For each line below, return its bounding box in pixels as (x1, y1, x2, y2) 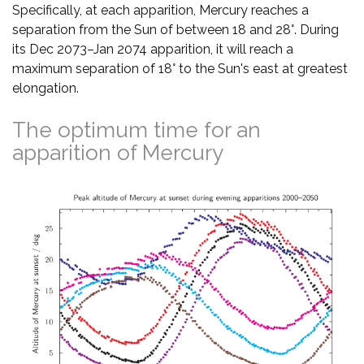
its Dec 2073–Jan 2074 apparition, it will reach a (12, 41, 293, 57)
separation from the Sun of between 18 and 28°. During (12, 21, 339, 37)
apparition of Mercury (12, 140, 223, 165)
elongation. (12, 80, 79, 96)
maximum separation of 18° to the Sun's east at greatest (12, 60, 348, 76)
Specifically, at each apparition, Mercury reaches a (12, 2, 309, 18)
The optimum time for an (12, 117, 261, 142)
